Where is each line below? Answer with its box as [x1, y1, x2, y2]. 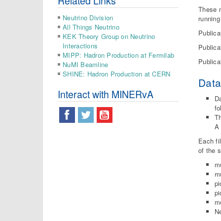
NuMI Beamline [63, 59, 109, 69]
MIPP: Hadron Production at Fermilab [63, 50, 175, 60]
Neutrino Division [63, 12, 113, 22]
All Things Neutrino [63, 22, 119, 32]
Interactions [63, 40, 98, 50]
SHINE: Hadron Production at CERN [63, 69, 171, 78]
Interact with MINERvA [58, 87, 153, 101]
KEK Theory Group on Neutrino [63, 31, 155, 41]
